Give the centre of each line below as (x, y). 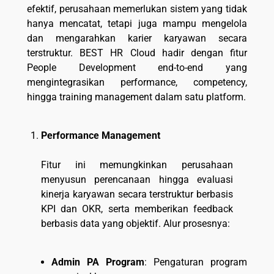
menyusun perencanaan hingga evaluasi (137, 179)
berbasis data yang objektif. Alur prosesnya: (135, 223)
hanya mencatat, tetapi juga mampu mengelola (137, 23)
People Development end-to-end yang (137, 67)
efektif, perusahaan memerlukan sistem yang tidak (137, 9)
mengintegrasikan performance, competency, (137, 82)
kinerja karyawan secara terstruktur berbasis (137, 194)
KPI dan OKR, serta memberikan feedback (137, 209)
